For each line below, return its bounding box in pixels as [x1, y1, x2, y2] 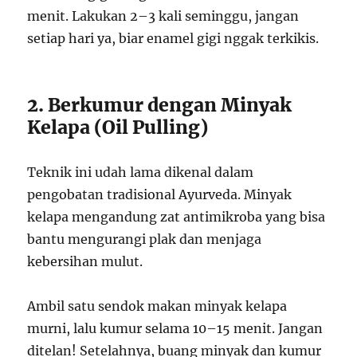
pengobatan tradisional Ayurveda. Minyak [27, 186, 292, 202]
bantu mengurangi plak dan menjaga [27, 230, 262, 247]
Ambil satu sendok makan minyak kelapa [27, 297, 288, 314]
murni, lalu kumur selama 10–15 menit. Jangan [27, 320, 324, 336]
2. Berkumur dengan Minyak [27, 92, 292, 116]
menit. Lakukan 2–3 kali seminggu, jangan [27, 7, 300, 24]
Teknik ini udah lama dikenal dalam [27, 163, 254, 180]
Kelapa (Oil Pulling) [27, 115, 209, 139]
